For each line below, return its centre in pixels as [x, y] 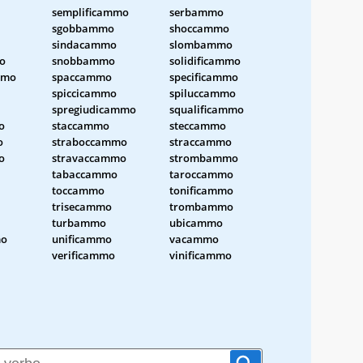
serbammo [196, 12]
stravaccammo [89, 158]
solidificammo [205, 60]
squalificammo [207, 109]
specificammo [204, 77]
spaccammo [82, 77]
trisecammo [82, 206]
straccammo [201, 141]
